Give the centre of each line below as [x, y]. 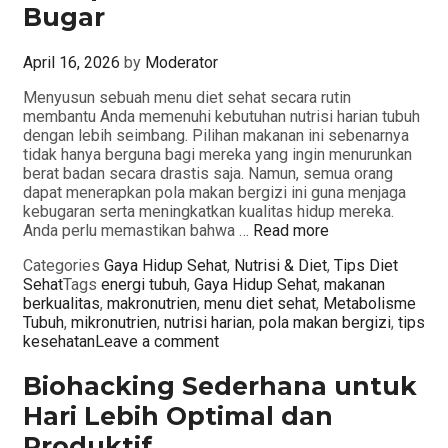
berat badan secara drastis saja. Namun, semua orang [208, 173]
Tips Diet [366, 265]
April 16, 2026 [71, 62]
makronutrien [152, 303]
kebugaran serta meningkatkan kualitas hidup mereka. [208, 211]
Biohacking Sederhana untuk [220, 386]
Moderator [181, 62]
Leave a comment [157, 341]
